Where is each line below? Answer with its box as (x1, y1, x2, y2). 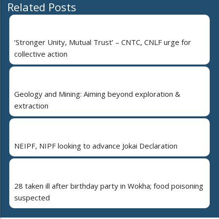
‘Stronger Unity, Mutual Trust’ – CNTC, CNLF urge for (14, 37, 191, 47)
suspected (14, 193, 50, 203)
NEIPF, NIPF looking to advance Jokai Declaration (14, 141, 177, 151)
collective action (14, 49, 67, 59)
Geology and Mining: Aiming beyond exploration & (14, 89, 180, 99)
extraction (14, 101, 48, 111)
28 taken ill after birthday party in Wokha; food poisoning (14, 181, 203, 191)
